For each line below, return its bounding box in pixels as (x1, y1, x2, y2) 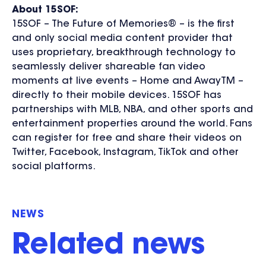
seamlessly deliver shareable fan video (12, 62, 205, 72)
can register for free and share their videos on (12, 133, 242, 143)
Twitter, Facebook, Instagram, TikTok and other (12, 147, 239, 157)
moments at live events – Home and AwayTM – (12, 76, 243, 86)
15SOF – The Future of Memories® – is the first (12, 19, 235, 29)
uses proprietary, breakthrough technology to (12, 47, 236, 58)
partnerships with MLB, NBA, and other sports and (12, 104, 253, 115)
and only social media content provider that (12, 33, 233, 43)
